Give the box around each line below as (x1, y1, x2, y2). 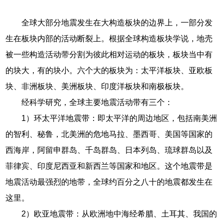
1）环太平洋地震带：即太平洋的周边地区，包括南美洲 (21, 113, 218, 122)
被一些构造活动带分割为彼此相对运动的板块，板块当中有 (5, 50, 213, 59)
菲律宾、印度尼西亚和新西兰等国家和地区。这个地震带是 (5, 161, 213, 170)
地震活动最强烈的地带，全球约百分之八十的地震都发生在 (5, 177, 213, 186)
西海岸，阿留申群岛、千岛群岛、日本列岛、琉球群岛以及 (5, 145, 213, 154)
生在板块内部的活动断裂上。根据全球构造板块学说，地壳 (5, 34, 213, 43)
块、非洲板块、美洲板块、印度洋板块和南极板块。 (5, 82, 189, 91)
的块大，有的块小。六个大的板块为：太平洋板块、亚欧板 (5, 66, 213, 75)
